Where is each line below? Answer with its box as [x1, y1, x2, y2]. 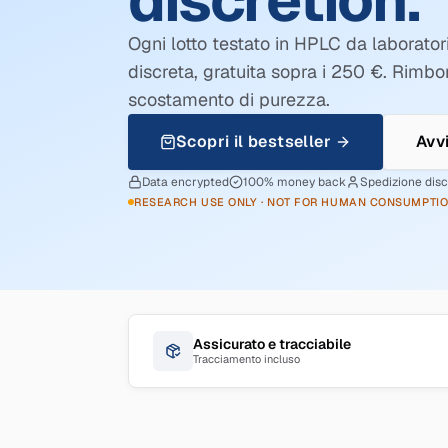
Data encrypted [142, 174, 229, 190]
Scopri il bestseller [176, 131, 331, 152]
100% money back [243, 174, 346, 190]
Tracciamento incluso [193, 352, 300, 366]
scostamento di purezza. [128, 88, 330, 111]
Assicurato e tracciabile [193, 335, 351, 353]
